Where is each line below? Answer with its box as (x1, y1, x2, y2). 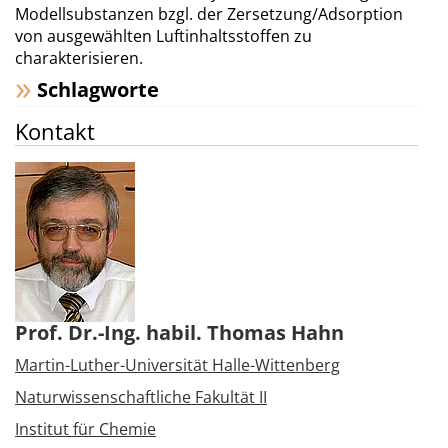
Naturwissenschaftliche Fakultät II (15, 386, 267, 408)
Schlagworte (37, 76, 159, 103)
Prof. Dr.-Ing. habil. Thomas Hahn (15, 319, 344, 346)
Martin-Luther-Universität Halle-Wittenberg (15, 354, 340, 376)
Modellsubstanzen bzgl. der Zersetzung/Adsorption (15, 3, 403, 25)
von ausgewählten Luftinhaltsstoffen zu (15, 25, 312, 47)
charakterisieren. (15, 47, 143, 69)
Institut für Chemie (15, 418, 156, 440)
